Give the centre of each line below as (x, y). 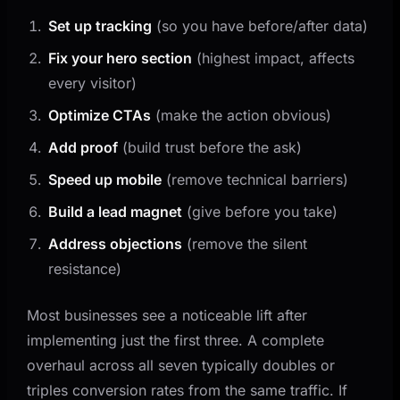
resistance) (85, 268)
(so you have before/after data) (260, 25)
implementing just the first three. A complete (176, 340)
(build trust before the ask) (210, 147)
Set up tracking (100, 25)
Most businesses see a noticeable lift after (167, 315)
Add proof (83, 147)
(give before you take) (260, 211)
